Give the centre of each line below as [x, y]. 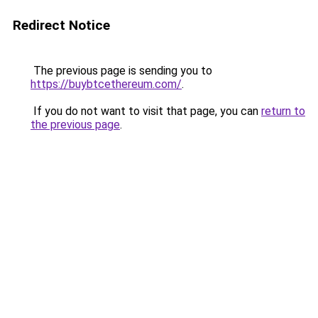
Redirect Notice [61, 25]
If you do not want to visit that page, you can [146, 111]
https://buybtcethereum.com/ [106, 84]
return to [283, 111]
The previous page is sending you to [121, 71]
